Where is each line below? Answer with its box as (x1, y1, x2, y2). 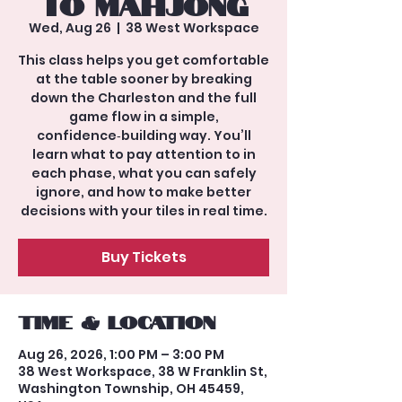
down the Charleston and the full (31, 89, 257, 107)
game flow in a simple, (68, 108, 219, 126)
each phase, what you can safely (31, 164, 257, 182)
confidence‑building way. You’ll (36, 127, 251, 144)
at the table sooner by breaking (35, 70, 252, 88)
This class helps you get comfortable (18, 51, 269, 69)
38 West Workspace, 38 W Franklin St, (18, 363, 267, 380)
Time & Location (18, 309, 215, 332)
